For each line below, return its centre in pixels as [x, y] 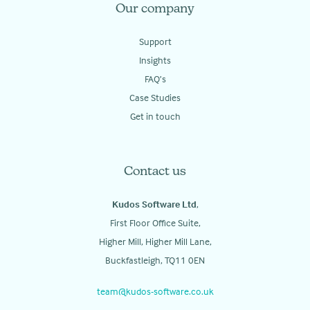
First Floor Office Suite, [155, 223]
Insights [155, 60]
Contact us [155, 172]
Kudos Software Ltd [154, 204]
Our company [155, 10]
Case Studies [155, 98]
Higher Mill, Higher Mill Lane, [155, 241]
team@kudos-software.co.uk [155, 291]
